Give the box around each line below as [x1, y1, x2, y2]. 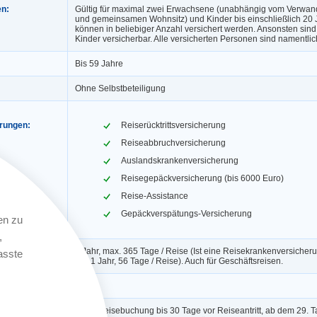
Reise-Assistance [121, 190, 188, 201]
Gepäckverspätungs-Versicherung [121, 208, 252, 219]
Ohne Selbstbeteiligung [75, 83, 166, 93]
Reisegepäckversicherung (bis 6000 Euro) [121, 173, 284, 183]
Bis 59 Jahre [75, 58, 123, 69]
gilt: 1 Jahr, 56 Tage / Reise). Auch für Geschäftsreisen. [75, 255, 283, 266]
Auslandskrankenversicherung [121, 155, 238, 166]
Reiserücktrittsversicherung [121, 120, 226, 130]
